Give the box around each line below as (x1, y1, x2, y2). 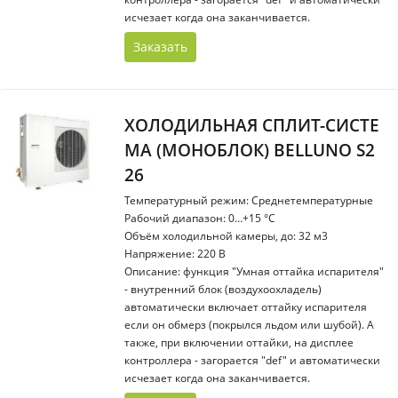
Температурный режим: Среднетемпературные (124, 193, 373, 208)
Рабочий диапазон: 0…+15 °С (124, 211, 275, 226)
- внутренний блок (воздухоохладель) (124, 282, 322, 297)
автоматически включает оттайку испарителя (124, 299, 367, 314)
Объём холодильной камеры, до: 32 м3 (124, 228, 328, 243)
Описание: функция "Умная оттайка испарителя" (124, 264, 384, 279)
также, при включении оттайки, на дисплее (124, 335, 354, 350)
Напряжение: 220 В (124, 246, 226, 261)
